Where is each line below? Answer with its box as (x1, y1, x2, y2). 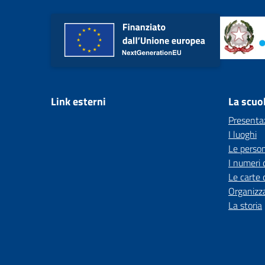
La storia (228, 198, 262, 212)
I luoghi (228, 127, 257, 141)
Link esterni (51, 93, 106, 109)
